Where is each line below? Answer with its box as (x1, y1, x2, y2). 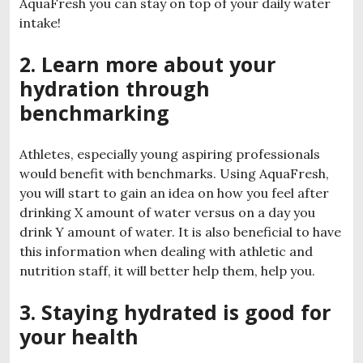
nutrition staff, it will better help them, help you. (19, 262, 315, 279)
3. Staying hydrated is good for (19, 297, 331, 326)
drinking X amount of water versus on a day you (19, 203, 315, 220)
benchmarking (19, 98, 169, 126)
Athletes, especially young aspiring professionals (19, 145, 320, 162)
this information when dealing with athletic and (19, 242, 313, 259)
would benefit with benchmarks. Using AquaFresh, (19, 164, 329, 181)
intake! (19, 14, 61, 31)
